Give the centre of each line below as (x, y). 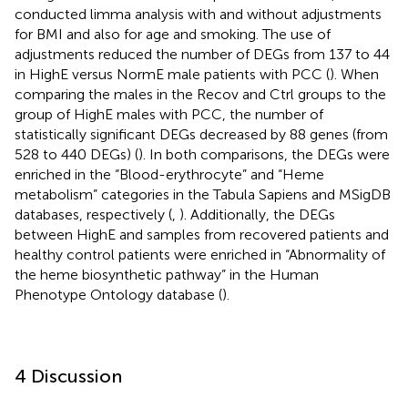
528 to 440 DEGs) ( (76, 154)
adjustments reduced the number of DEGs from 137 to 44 (202, 54)
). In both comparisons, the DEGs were (264, 154)
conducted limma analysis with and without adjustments (198, 14)
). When (354, 74)
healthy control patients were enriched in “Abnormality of (200, 254)
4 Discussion (68, 376)
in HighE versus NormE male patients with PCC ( (172, 74)
